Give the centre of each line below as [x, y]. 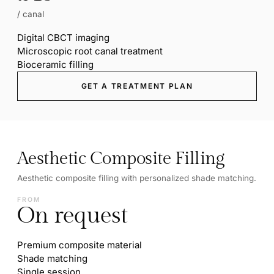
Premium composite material [80, 245]
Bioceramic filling [55, 64]
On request [72, 215]
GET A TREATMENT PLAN [137, 86]
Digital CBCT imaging [63, 37]
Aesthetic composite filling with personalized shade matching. [137, 178]
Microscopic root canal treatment [90, 51]
